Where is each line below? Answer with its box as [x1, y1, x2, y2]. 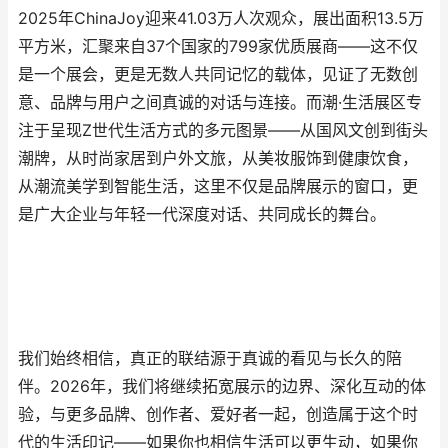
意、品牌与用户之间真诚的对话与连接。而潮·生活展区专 [18, 93, 422, 112]
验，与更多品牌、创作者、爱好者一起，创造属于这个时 [18, 405, 418, 424]
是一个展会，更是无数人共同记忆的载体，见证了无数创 [18, 65, 418, 84]
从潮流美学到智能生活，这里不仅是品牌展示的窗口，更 [18, 177, 418, 196]
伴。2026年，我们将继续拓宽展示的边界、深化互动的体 [18, 377, 426, 396]
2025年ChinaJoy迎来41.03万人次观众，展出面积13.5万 [18, 9, 424, 28]
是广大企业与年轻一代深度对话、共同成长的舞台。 [18, 205, 386, 224]
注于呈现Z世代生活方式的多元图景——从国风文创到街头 [18, 121, 428, 140]
